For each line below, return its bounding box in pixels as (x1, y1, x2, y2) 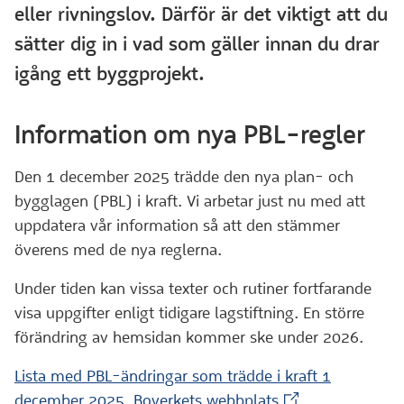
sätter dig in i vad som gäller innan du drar (14, 32, 380, 56)
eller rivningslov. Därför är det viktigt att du (14, 2, 388, 26)
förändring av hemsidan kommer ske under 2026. (14, 327, 363, 347)
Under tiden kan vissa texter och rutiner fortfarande (14, 279, 372, 298)
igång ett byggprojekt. (14, 61, 205, 86)
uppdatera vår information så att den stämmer (14, 216, 340, 235)
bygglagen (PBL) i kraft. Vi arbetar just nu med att (14, 191, 365, 211)
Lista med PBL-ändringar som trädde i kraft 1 (14, 366, 331, 386)
